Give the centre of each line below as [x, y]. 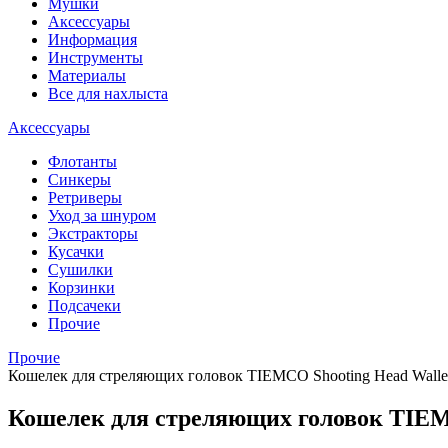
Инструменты [95, 57]
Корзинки [81, 287]
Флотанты [82, 161]
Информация [92, 39]
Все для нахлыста [108, 93]
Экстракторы [93, 233]
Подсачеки [84, 305]
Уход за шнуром [102, 215]
